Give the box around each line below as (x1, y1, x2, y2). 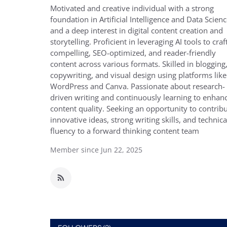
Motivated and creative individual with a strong (50, 3, 214, 13)
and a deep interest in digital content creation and (50, 25, 223, 35)
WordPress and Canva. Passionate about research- (50, 81, 225, 91)
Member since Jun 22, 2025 (50, 145, 142, 155)
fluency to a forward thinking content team (50, 126, 199, 136)
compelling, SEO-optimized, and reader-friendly (50, 48, 216, 58)
